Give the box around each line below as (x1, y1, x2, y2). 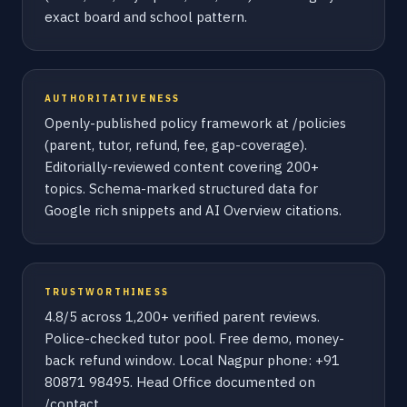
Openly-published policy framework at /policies (45, 114, 346, 132)
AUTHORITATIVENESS (45, 93, 181, 104)
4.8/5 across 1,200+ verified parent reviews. (45, 308, 320, 325)
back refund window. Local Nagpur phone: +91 (45, 352, 340, 369)
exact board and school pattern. (45, 8, 247, 25)
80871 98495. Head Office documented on (45, 373, 315, 391)
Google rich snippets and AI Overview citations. (45, 202, 342, 219)
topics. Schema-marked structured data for (45, 180, 318, 197)
